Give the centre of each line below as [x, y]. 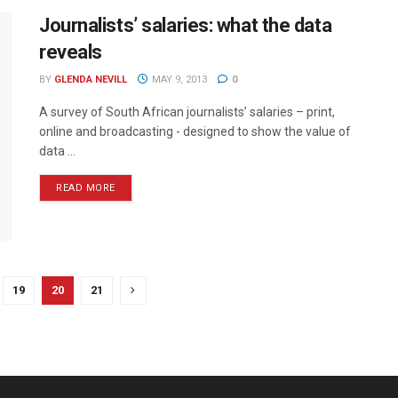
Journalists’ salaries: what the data [186, 25]
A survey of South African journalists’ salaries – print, [187, 111]
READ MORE [86, 187]
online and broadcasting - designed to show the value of [195, 131]
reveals [71, 52]
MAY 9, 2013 [178, 79]
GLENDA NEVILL [91, 79]
